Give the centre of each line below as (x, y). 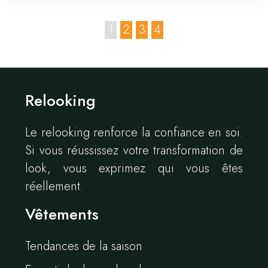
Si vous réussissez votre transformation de (134, 151)
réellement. (54, 187)
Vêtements (62, 214)
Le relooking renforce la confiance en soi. (134, 133)
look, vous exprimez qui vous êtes (134, 169)
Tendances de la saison (84, 246)
